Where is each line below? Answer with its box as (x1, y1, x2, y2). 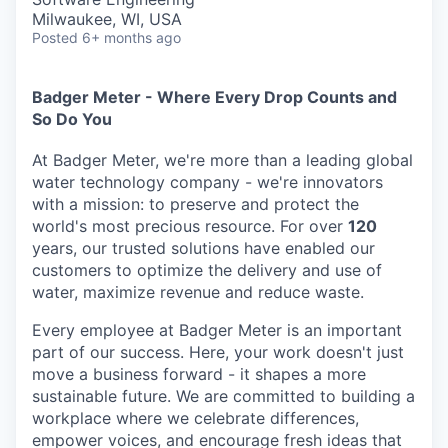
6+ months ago (82, 29, 181, 46)
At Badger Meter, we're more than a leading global (32, 149, 413, 170)
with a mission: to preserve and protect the (32, 193, 359, 214)
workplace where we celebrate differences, (32, 407, 359, 428)
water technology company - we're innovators (32, 171, 383, 192)
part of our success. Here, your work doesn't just (32, 341, 404, 362)
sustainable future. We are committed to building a (32, 385, 415, 406)
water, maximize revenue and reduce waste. (32, 281, 364, 302)
